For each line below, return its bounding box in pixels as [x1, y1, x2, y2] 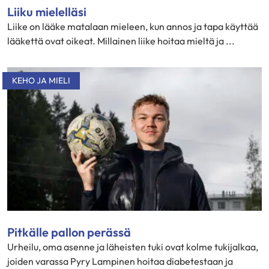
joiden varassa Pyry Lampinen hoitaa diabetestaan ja [7, 255, 233, 267]
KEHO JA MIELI [12, 75, 70, 86]
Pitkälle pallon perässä [7, 224, 131, 240]
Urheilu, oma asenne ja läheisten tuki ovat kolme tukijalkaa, [7, 240, 258, 253]
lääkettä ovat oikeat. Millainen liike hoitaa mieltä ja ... [7, 35, 235, 47]
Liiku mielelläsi [7, 4, 86, 19]
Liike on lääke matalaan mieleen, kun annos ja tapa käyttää [7, 20, 258, 32]
